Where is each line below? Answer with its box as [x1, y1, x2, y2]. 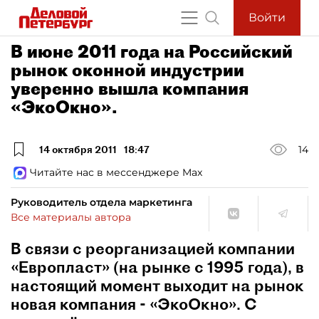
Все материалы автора [11, 211, 131, 224]
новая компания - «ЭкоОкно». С [11, 294, 257, 314]
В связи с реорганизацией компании [11, 239, 295, 258]
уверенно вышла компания [11, 78, 249, 99]
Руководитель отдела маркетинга [11, 196, 192, 209]
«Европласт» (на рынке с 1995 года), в [11, 257, 304, 277]
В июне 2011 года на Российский [11, 41, 293, 62]
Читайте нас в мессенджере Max [30, 166, 202, 179]
